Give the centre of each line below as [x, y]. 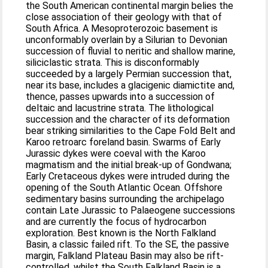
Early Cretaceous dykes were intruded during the [128, 176]
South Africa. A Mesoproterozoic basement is [122, 28]
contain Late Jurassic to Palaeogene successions [131, 210]
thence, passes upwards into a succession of [121, 97]
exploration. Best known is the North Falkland [121, 233]
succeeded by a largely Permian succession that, [129, 74]
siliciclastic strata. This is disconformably [113, 63]
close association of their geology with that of [124, 17]
